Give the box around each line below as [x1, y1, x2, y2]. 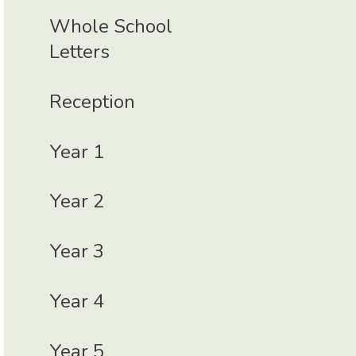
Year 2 [49, 188, 105, 215]
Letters [49, 39, 110, 65]
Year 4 [49, 288, 105, 314]
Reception [49, 88, 136, 114]
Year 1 [49, 138, 105, 164]
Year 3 [49, 238, 105, 265]
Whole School [49, 14, 173, 40]
